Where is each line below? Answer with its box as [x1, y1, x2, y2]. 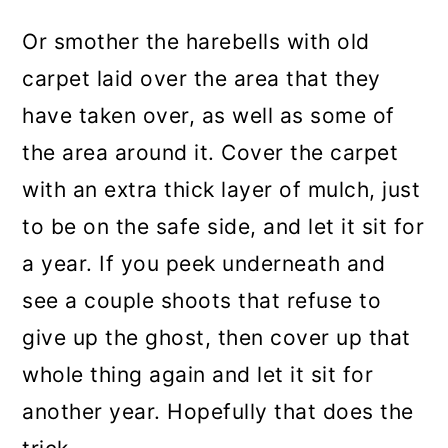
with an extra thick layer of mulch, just [22, 176, 421, 202]
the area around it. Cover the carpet [22, 139, 399, 165]
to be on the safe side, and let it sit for [22, 213, 425, 239]
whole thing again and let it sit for [22, 361, 374, 387]
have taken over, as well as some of [22, 102, 395, 128]
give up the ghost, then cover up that [22, 324, 411, 350]
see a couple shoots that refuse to [22, 287, 382, 313]
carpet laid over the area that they [22, 65, 381, 91]
